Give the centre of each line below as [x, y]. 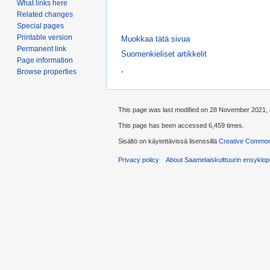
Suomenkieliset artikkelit [164, 54]
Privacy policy [139, 159]
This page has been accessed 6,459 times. [181, 126]
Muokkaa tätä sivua [155, 39]
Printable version [45, 38]
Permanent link [42, 49]
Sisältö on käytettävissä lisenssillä [168, 141]
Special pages [40, 26]
